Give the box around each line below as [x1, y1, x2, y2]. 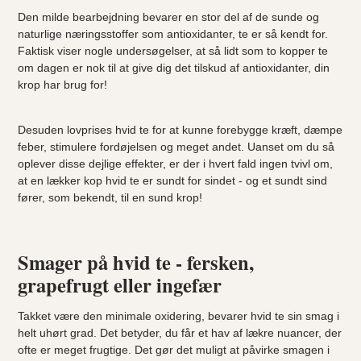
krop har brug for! [18, 77, 108, 91]
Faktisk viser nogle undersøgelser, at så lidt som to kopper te [18, 44, 329, 57]
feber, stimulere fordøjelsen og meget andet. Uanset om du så [18, 139, 335, 153]
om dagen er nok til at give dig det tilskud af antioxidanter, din [18, 60, 330, 74]
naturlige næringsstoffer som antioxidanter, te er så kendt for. [18, 27, 329, 40]
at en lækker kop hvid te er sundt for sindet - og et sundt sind [18, 173, 328, 187]
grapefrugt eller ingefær [18, 270, 222, 299]
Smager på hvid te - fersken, [18, 247, 255, 276]
